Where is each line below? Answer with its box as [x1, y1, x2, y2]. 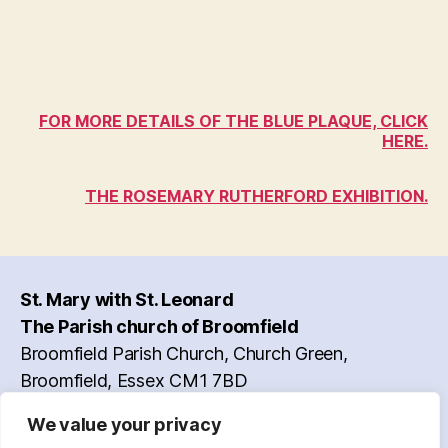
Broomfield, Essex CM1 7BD [20, 369, 248, 391]
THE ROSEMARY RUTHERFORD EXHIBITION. [85, 185, 428, 206]
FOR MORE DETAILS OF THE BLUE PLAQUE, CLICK [39, 110, 428, 131]
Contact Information [20, 423, 183, 445]
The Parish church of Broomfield [20, 315, 299, 337]
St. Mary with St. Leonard [20, 288, 234, 310]
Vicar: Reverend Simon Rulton [20, 396, 258, 418]
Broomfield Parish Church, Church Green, [20, 342, 348, 364]
